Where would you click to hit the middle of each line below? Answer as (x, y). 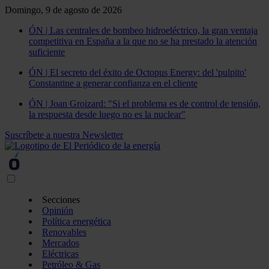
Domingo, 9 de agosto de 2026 (63, 10)
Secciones (61, 200)
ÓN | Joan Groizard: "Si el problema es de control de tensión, (145, 104)
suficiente (47, 52)
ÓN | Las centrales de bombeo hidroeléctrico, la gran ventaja (143, 30)
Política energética (77, 221)
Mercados (61, 243)
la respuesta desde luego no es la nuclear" (107, 114)
